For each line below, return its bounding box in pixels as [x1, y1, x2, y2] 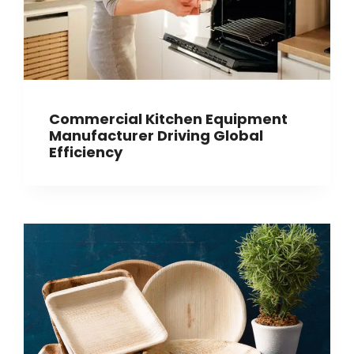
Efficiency [49, 141, 122, 162]
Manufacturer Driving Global [49, 125, 263, 145]
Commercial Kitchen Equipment [49, 108, 288, 129]
